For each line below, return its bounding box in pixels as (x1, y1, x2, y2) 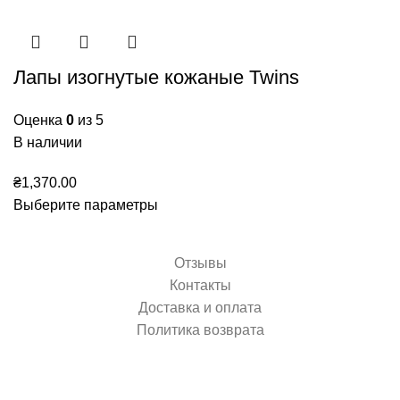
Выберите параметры (13, 196, 158, 212)
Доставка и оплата (138, 299, 262, 315)
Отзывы (173, 254, 227, 271)
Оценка (13, 112, 66, 128)
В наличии (13, 134, 82, 150)
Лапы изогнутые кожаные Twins (13, 65, 299, 88)
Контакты (169, 277, 231, 293)
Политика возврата (136, 321, 264, 337)
